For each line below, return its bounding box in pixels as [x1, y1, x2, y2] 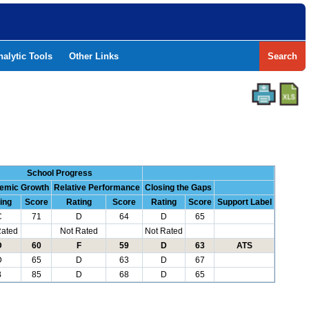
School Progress [26, 168, 92, 178]
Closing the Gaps [145, 183, 212, 192]
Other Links [69, 51, 119, 61]
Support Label [217, 197, 272, 207]
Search [268, 51, 297, 61]
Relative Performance [54, 183, 140, 192]
